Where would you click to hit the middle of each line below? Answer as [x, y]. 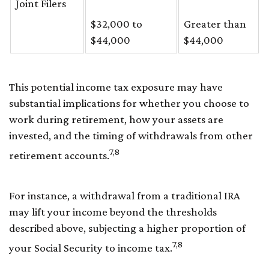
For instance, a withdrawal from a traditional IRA [125, 195]
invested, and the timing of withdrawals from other [131, 135]
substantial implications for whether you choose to [129, 103]
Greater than [215, 23]
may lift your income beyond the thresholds [113, 211]
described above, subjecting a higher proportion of [127, 228]
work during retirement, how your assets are [116, 119]
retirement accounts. [59, 155]
